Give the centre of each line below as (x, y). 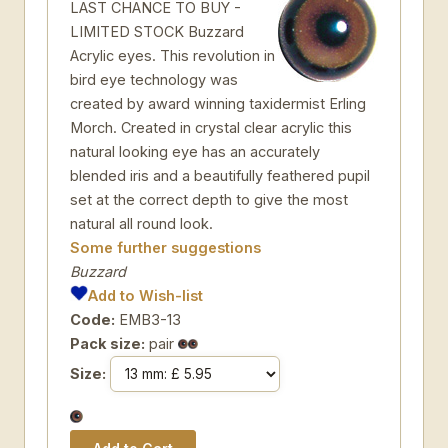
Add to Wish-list (146, 295)
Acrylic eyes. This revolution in (172, 55)
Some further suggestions (165, 247)
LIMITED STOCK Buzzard (157, 31)
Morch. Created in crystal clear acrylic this (211, 127)
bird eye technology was (154, 79)
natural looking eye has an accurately (195, 151)
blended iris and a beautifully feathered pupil (220, 175)
